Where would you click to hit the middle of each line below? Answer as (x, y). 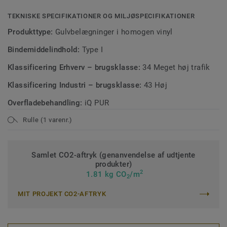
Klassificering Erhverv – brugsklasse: (75, 67)
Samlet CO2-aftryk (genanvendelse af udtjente (113, 155)
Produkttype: (31, 32)
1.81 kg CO (105, 174)
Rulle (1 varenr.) (48, 120)
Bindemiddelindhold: (45, 50)
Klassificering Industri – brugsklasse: (76, 85)
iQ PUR (97, 103)
